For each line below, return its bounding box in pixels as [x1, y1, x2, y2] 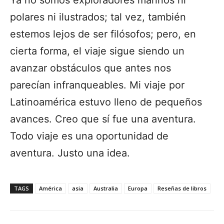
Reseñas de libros [157, 184, 206, 192]
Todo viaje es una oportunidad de [10, 129, 168, 142]
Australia [93, 184, 118, 192]
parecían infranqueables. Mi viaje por [10, 78, 184, 91]
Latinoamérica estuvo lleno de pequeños [10, 95, 202, 108]
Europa [128, 184, 147, 192]
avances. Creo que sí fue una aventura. [10, 112, 196, 125]
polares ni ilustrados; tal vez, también [10, 10, 186, 23]
